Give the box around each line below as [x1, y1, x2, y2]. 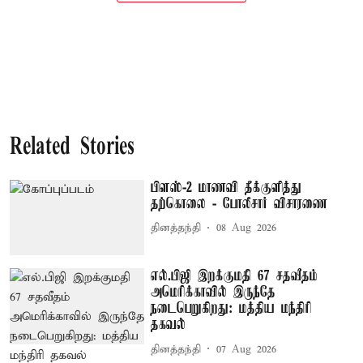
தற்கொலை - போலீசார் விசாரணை [151, 195, 328, 212]
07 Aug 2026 [216, 342, 277, 357]
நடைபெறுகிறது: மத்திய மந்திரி [151, 301, 313, 318]
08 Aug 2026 [216, 221, 277, 235]
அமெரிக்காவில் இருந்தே [151, 284, 276, 301]
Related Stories [10, 135, 135, 160]
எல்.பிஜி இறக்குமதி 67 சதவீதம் [151, 268, 318, 285]
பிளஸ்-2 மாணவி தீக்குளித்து [151, 179, 302, 196]
